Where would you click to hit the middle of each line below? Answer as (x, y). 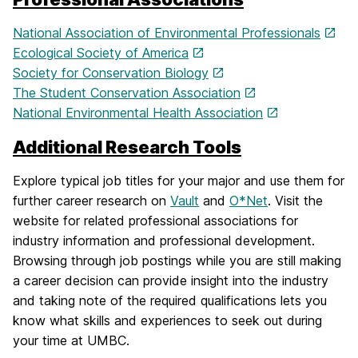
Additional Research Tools (127, 147)
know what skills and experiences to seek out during (167, 320)
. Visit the (295, 201)
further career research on (91, 201)
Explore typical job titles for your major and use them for (179, 181)
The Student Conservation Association (127, 93)
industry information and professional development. (164, 241)
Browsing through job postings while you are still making (177, 261)
